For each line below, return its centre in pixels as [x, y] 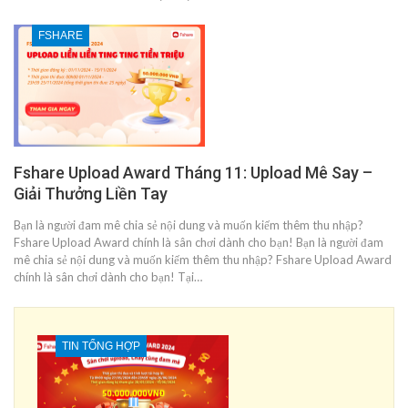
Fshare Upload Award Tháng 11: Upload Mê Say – [193, 173]
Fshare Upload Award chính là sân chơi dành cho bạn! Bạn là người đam [199, 243]
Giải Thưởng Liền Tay [91, 194]
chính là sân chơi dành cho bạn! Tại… [108, 277]
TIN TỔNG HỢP [101, 347]
